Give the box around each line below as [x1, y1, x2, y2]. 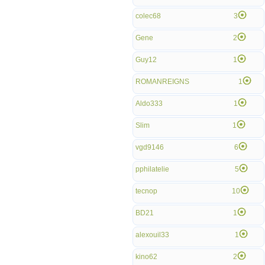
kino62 [135, 253, 157, 261]
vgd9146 [135, 143, 164, 151]
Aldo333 [135, 99, 163, 108]
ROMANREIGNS [135, 77, 189, 86]
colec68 [135, 12, 161, 20]
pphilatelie [135, 165, 169, 173]
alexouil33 [135, 231, 169, 239]
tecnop [135, 187, 157, 195]
